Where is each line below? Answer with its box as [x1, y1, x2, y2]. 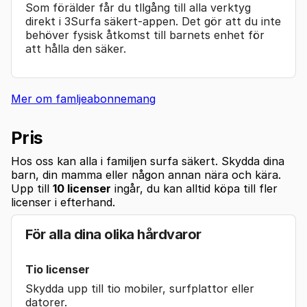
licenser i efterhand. [11, 195, 115, 209]
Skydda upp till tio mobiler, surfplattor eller [25, 281, 254, 295]
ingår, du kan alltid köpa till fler [111, 181, 278, 195]
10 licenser [53, 181, 111, 195]
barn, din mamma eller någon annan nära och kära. [11, 167, 281, 182]
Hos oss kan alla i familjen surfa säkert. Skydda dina [11, 153, 284, 168]
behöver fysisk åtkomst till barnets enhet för [25, 27, 265, 42]
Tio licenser [25, 262, 90, 276]
